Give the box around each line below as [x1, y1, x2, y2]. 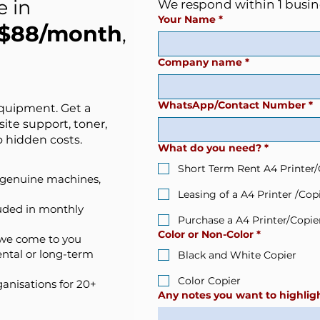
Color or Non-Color [158, 228, 254, 241]
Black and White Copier [178, 249, 296, 261]
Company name [158, 56, 242, 69]
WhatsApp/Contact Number [158, 99, 306, 111]
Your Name [158, 13, 216, 26]
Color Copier [178, 274, 241, 287]
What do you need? [158, 141, 261, 154]
